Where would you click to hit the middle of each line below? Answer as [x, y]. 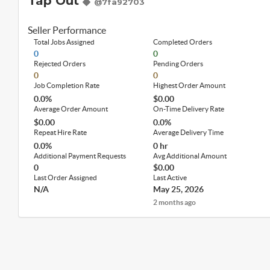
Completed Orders [183, 42]
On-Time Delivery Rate [189, 109]
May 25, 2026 [179, 189]
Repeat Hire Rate [60, 132]
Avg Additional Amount [190, 156]
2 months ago [175, 202]
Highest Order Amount [190, 85]
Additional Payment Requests [80, 156]
